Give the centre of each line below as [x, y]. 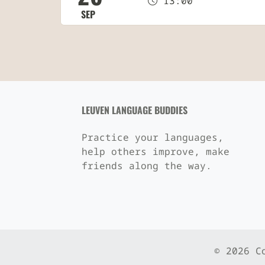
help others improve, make [155, 152]
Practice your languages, [152, 138]
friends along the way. [146, 166]
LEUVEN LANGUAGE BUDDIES [134, 110]
